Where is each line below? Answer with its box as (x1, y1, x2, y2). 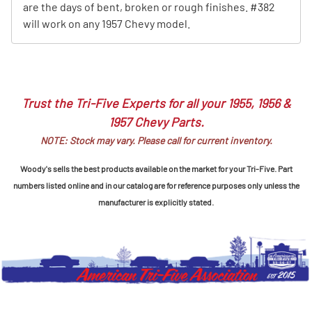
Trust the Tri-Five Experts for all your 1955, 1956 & (21, 95, 291, 111)
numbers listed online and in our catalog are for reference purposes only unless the (13, 180, 299, 191)
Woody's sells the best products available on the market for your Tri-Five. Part (19, 164, 292, 174)
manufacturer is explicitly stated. (98, 197, 214, 208)
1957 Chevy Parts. (108, 114, 204, 130)
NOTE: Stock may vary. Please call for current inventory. (40, 134, 272, 147)
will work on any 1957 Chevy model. (23, 16, 190, 30)
